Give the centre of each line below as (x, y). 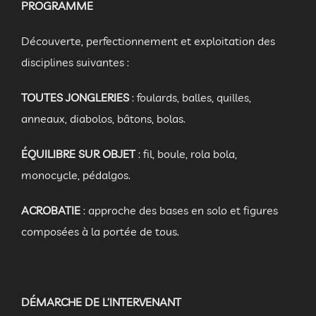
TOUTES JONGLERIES (75, 97)
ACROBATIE (52, 210)
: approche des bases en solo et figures (181, 210)
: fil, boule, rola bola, (186, 153)
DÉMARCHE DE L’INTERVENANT (101, 302)
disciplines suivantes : (75, 62)
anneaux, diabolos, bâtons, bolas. (103, 118)
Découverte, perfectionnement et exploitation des (148, 41)
